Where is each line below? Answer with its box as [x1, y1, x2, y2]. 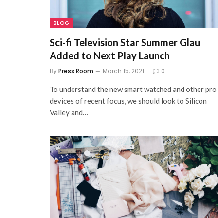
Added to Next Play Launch [50, 50, 170, 61]
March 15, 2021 [103, 67, 144, 75]
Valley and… [50, 108, 88, 117]
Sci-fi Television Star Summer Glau [50, 36, 200, 48]
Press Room [58, 67, 93, 75]
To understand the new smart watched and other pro [50, 85, 217, 93]
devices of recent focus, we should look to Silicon [50, 96, 207, 105]
